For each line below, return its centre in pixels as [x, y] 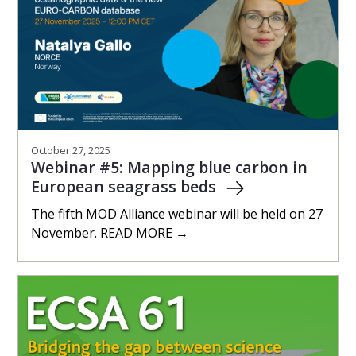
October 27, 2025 [71, 151]
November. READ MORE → [110, 233]
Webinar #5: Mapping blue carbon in [169, 168]
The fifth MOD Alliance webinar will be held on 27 [177, 214]
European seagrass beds [126, 187]
